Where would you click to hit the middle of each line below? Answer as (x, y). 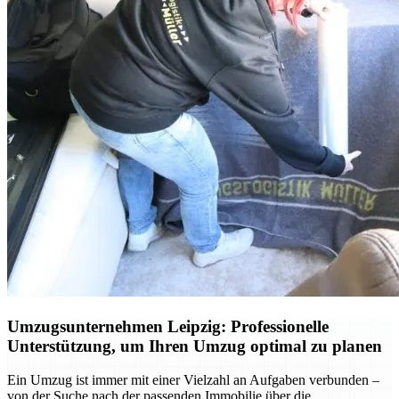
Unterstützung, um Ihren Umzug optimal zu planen (195, 346)
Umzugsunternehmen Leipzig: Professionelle (168, 326)
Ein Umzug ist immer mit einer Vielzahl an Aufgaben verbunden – (193, 380)
